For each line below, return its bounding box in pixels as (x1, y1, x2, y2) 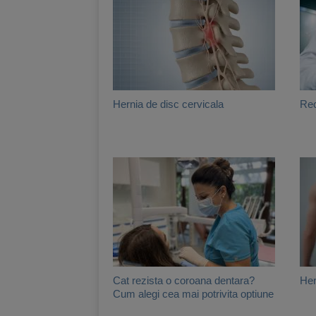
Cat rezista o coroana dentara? (113, 274, 255, 286)
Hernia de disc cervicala (113, 97, 224, 110)
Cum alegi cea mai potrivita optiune (113, 287, 274, 300)
